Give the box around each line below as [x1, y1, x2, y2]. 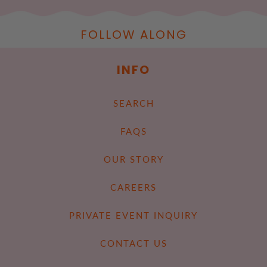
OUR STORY [103, 154, 164, 165]
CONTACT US [100, 238, 167, 249]
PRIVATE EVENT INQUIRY [69, 210, 198, 221]
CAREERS [110, 182, 157, 193]
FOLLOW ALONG [80, 26, 187, 44]
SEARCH [113, 98, 154, 109]
